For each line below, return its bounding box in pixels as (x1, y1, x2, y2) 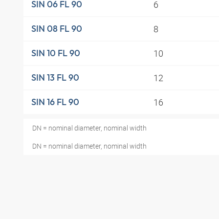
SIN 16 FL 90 (31, 96, 79, 108)
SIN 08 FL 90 (31, 23, 82, 35)
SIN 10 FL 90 (31, 47, 80, 59)
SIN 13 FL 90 (31, 72, 79, 84)
